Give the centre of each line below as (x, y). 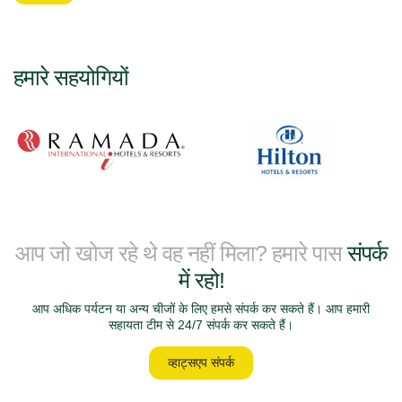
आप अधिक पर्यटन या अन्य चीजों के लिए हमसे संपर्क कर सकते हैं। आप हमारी (201, 309)
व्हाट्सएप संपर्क (201, 363)
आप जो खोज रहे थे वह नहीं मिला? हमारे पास (181, 253)
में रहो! (201, 280)
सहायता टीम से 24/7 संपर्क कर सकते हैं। (201, 325)
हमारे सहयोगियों (71, 77)
